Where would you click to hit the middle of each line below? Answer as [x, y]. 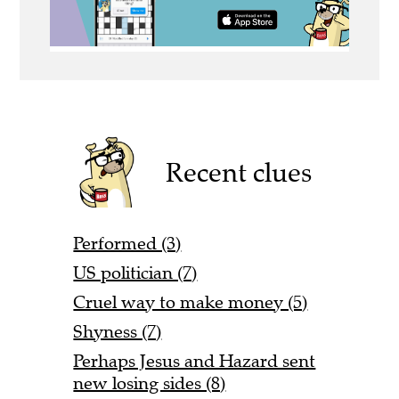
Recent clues [239, 172]
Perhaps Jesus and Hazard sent [195, 361]
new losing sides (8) [150, 383]
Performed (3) [127, 243]
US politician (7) [135, 273]
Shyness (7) [118, 331]
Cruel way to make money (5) [191, 302]
